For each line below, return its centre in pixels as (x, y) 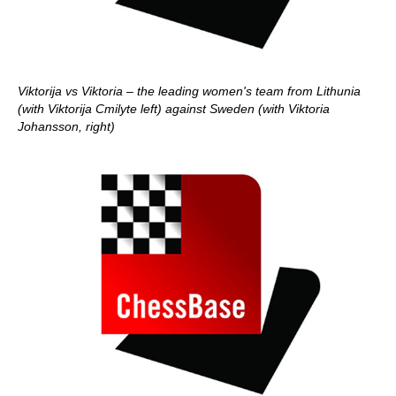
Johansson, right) (66, 126)
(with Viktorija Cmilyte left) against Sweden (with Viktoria (174, 108)
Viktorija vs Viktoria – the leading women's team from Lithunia (189, 91)
